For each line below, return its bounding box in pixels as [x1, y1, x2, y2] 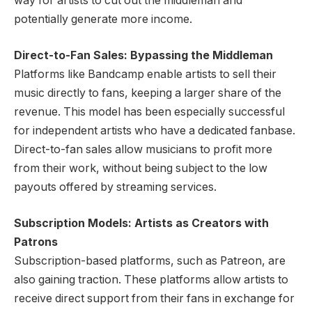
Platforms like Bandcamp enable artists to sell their [14, 67, 276, 81]
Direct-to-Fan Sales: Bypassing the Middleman [14, 48, 273, 62]
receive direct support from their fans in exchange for [14, 291, 295, 305]
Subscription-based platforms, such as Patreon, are [14, 253, 286, 267]
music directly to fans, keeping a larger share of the [14, 86, 281, 100]
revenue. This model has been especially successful [14, 104, 285, 118]
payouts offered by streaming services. [14, 180, 217, 194]
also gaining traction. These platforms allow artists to [14, 272, 288, 286]
